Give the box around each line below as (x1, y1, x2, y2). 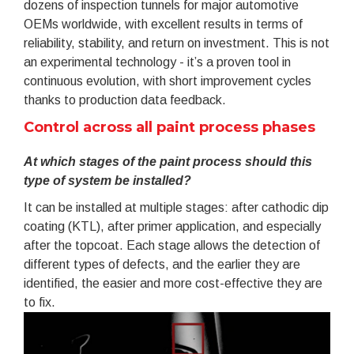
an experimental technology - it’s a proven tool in (24, 55, 291, 69)
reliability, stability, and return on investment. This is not (24, 36, 330, 50)
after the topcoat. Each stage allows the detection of (24, 238, 320, 252)
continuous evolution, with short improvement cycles (24, 73, 311, 88)
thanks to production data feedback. (24, 92, 226, 107)
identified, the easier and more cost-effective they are (24, 276, 322, 290)
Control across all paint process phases (24, 118, 315, 136)
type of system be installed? (24, 173, 191, 187)
